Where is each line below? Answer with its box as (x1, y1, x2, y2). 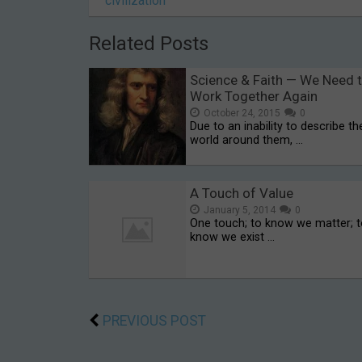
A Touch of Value (190, 185, 293, 202)
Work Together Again (190, 88, 318, 105)
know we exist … (190, 230, 275, 245)
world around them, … (190, 133, 303, 148)
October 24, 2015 (204, 107, 280, 120)
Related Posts (89, 32, 208, 56)
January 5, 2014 (204, 204, 276, 217)
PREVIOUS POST (103, 313, 206, 330)
